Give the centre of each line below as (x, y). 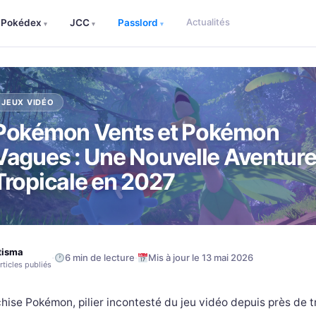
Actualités (208, 22)
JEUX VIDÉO (28, 102)
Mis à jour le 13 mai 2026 (200, 257)
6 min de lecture (99, 257)
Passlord (139, 23)
